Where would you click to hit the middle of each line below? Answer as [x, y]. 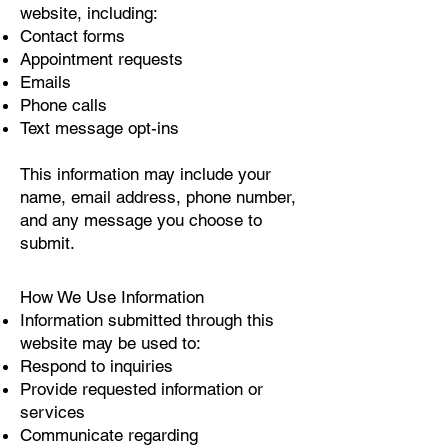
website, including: [89, 13]
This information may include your [145, 174]
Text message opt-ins [99, 128]
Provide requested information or [141, 389]
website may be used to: [110, 343]
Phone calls [63, 105]
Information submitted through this [147, 320]
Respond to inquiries [96, 366]
